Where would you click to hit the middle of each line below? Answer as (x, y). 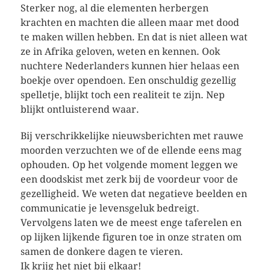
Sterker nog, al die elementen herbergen (114, 8)
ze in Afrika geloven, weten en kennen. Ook (120, 52)
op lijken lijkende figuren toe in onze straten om (131, 237)
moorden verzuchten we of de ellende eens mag (131, 150)
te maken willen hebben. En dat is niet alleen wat (134, 37)
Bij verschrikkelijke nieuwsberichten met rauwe (132, 136)
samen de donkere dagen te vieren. (102, 252)
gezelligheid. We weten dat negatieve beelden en (133, 194)
